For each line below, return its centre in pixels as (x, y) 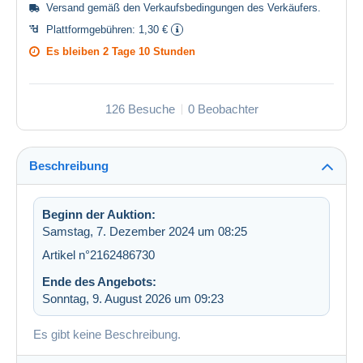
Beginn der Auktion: (99, 215)
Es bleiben (75, 52)
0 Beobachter (223, 109)
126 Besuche (140, 109)
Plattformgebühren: (92, 30)
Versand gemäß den (95, 8)
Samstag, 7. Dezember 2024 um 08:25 (145, 232)
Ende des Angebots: (99, 282)
